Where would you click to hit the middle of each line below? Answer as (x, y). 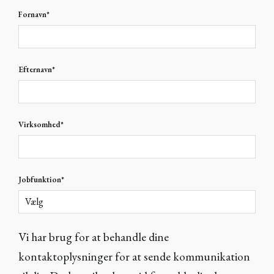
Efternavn (35, 70)
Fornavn (32, 15)
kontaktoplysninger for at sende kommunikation (134, 257)
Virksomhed (39, 125)
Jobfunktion (40, 180)
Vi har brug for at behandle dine (94, 237)
